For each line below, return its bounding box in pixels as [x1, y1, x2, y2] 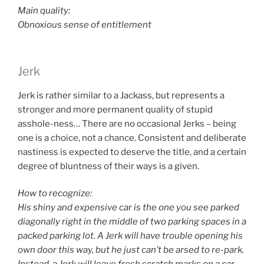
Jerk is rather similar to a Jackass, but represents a [18, 90, 225, 101]
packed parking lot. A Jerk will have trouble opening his [18, 230, 243, 242]
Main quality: [18, 5, 70, 16]
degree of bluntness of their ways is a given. [18, 160, 199, 171]
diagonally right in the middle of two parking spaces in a [18, 216, 246, 227]
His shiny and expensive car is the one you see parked [18, 202, 239, 213]
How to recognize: [18, 188, 92, 199]
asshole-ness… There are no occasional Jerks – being [18, 118, 236, 129]
